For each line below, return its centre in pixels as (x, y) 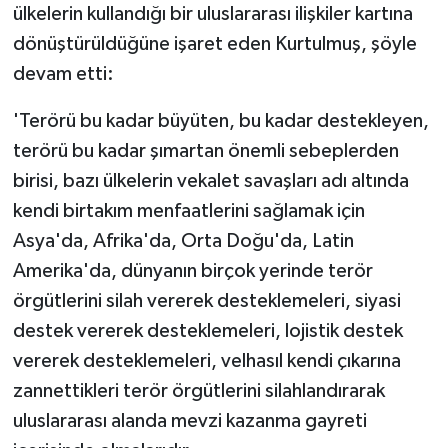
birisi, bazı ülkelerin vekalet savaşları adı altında (210, 180)
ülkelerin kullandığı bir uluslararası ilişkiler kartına (212, 13)
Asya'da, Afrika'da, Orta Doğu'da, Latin (183, 240)
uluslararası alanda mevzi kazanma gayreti (189, 420)
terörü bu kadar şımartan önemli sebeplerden (205, 150)
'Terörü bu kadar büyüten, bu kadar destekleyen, (220, 120)
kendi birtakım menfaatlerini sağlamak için (188, 210)
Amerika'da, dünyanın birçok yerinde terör (192, 270)
